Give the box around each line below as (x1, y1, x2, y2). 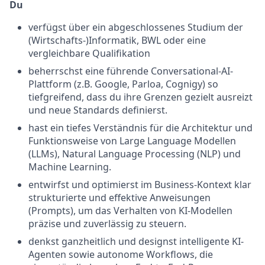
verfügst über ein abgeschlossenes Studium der (28, 21, 243, 34)
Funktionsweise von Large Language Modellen (28, 134, 236, 147)
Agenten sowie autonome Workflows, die (28, 248, 213, 261)
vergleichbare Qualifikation (28, 47, 150, 60)
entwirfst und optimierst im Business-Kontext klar (28, 178, 251, 191)
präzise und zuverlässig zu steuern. (28, 217, 186, 230)
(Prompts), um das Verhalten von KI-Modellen (28, 204, 232, 217)
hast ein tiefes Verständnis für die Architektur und (28, 121, 253, 134)
